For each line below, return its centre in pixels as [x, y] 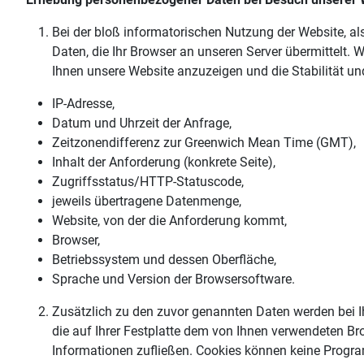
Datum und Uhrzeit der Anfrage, [142, 123]
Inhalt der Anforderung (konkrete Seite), [164, 162]
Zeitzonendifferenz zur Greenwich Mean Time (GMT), [204, 143]
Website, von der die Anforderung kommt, [169, 221]
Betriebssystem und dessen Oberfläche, [164, 260]
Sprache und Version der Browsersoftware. [173, 279]
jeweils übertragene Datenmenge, [147, 201]
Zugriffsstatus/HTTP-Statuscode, [148, 182]
